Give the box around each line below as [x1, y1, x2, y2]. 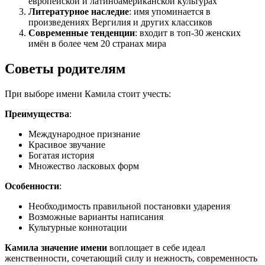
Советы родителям [5, 60, 125, 76]
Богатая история [28, 150, 94, 160]
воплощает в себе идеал [107, 242, 205, 253]
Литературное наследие [28, 7, 129, 17]
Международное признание [28, 128, 140, 139]
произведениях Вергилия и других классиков [28, 17, 212, 28]
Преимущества [5, 108, 69, 119]
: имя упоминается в [129, 7, 211, 17]
